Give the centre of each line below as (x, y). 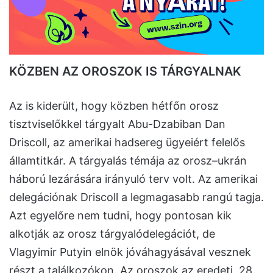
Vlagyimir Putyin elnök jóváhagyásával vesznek (130, 252)
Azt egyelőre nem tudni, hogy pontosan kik (120, 216)
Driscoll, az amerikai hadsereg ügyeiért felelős (127, 143)
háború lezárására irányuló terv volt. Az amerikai (133, 179)
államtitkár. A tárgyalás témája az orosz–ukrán (128, 161)
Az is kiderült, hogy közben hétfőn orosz (114, 106)
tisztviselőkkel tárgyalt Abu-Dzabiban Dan (117, 124)
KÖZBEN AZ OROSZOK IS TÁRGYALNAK (125, 72)
